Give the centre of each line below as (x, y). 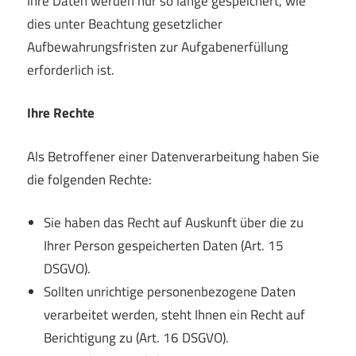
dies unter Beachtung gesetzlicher (125, 23)
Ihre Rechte (61, 113)
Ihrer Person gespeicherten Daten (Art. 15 (164, 246)
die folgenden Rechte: (89, 179)
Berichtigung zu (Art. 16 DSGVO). (137, 338)
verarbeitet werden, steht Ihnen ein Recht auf (175, 315)
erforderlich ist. (71, 70)
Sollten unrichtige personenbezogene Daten (170, 292)
